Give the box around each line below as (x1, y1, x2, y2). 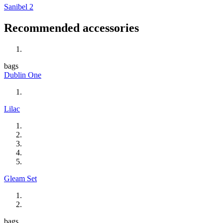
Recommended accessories (4, 21, 139, 35)
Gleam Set (4, 174, 37, 183)
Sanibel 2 (4, 2, 33, 11)
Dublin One (4, 71, 41, 80)
